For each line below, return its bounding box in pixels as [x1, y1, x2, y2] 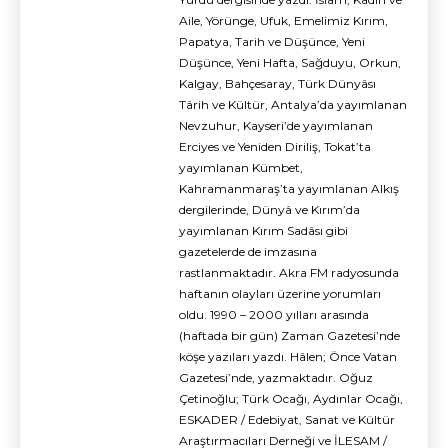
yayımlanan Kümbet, [179, 160, 303, 176]
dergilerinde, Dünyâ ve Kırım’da [179, 202, 360, 218]
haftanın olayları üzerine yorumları [179, 286, 381, 302]
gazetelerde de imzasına [179, 244, 317, 260]
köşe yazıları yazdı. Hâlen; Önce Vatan [179, 349, 397, 365]
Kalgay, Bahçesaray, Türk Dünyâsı [179, 76, 376, 92]
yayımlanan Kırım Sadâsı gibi [179, 223, 348, 239]
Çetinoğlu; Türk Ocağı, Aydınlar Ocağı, [179, 391, 403, 407]
